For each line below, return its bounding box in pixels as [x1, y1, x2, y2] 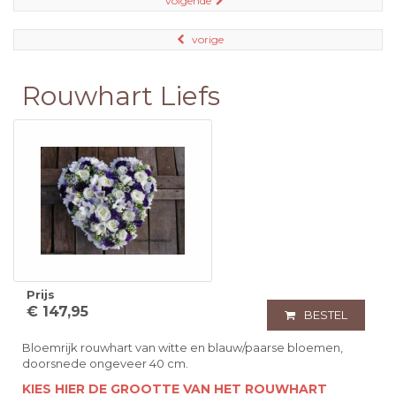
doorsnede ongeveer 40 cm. [22, 356, 188, 371]
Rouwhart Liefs [22, 80, 220, 113]
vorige [192, 33, 224, 47]
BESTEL [304, 308, 347, 323]
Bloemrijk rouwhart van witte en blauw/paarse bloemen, [22, 340, 343, 355]
